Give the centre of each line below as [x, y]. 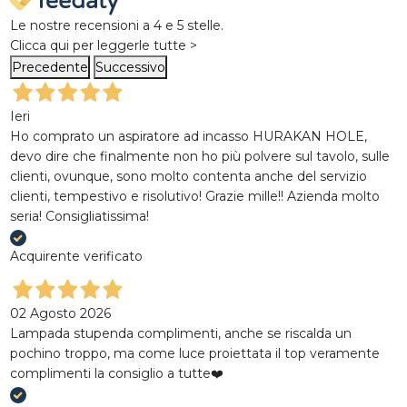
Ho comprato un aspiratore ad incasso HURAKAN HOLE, [188, 137]
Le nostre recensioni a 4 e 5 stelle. [116, 26]
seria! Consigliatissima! [79, 217]
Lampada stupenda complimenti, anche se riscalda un [180, 334]
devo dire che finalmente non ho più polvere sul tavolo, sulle [199, 157]
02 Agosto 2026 [60, 314]
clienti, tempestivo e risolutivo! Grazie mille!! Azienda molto [194, 197]
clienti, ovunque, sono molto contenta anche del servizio [188, 177]
